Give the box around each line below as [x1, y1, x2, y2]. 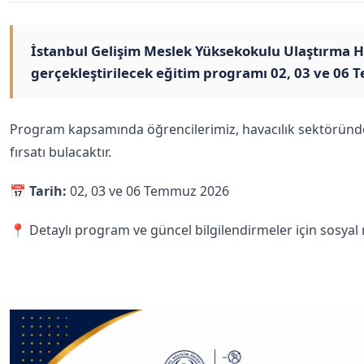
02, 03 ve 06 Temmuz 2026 [67, 182, 229, 200]
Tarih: [29, 182, 67, 200]
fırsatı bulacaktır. [10, 143, 111, 161]
